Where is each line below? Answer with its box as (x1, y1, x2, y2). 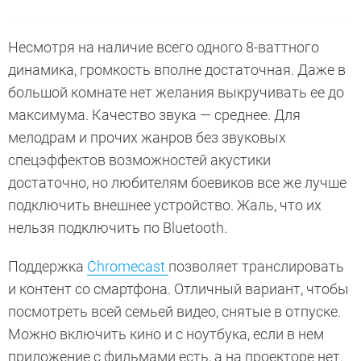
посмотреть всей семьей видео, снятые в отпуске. (8, 302, 341, 320)
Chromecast (87, 257, 168, 275)
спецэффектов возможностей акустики (8, 151, 271, 168)
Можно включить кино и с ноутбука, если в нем (8, 325, 324, 342)
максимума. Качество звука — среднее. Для (8, 106, 301, 123)
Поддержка (8, 257, 87, 275)
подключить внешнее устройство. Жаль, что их (8, 196, 322, 214)
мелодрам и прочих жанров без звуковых (8, 128, 286, 146)
